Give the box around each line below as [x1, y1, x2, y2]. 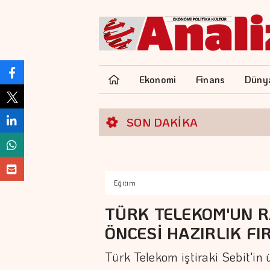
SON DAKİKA [127, 115, 198, 130]
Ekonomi [139, 73, 177, 86]
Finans [195, 73, 225, 86]
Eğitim [113, 178, 136, 187]
